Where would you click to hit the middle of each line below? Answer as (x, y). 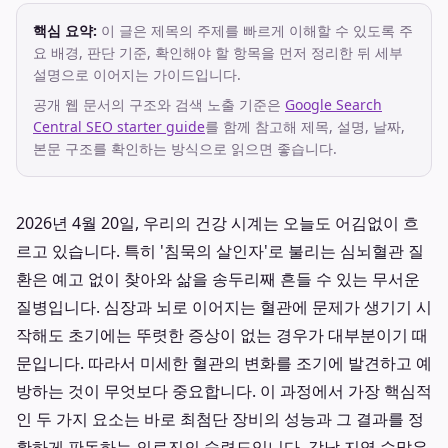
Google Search (333, 104)
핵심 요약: (65, 30)
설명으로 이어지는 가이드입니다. (137, 74)
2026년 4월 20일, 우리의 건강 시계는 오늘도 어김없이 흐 (217, 223)
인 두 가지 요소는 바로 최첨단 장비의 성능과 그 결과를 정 (220, 419)
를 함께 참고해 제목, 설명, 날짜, (305, 126)
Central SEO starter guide (119, 126)
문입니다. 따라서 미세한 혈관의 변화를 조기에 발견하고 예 (224, 363)
